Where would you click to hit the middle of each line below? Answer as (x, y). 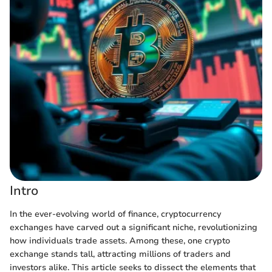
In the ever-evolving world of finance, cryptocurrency (115, 214)
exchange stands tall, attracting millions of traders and (120, 254)
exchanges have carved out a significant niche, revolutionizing (134, 227)
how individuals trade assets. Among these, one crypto (120, 240)
